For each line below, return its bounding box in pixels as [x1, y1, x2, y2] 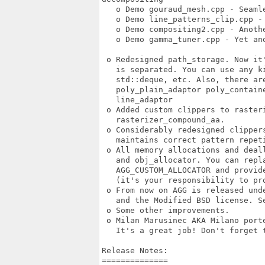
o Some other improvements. [102, 206, 234, 215]
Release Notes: [102, 246, 168, 255]
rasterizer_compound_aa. [102, 115, 230, 124]
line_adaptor [102, 95, 177, 104]
